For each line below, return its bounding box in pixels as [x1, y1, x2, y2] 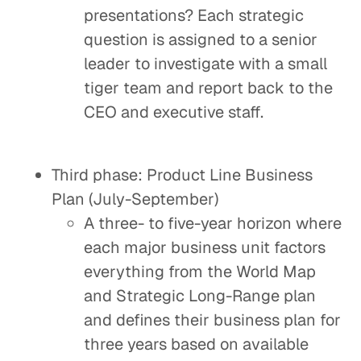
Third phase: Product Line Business [52, 164, 313, 185]
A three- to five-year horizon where [84, 213, 342, 234]
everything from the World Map [84, 261, 316, 282]
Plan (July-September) [52, 189, 218, 210]
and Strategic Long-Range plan [84, 285, 316, 306]
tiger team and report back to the [84, 77, 333, 98]
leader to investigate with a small [84, 53, 327, 74]
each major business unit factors [84, 237, 326, 258]
